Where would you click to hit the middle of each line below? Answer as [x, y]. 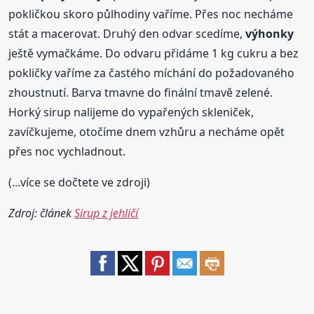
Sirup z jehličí [107, 213]
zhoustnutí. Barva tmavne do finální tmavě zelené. [141, 92]
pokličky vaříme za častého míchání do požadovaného [152, 73]
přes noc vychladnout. [67, 151]
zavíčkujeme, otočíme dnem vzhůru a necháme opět [147, 131]
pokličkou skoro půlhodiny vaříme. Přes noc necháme [151, 14]
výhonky [270, 33]
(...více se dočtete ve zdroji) [80, 182]
